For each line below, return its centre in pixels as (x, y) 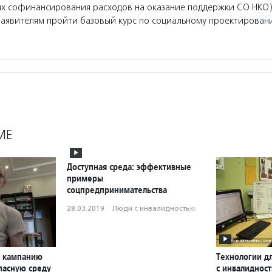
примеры (85, 178)
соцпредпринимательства (117, 189)
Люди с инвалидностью (154, 208)
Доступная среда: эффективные (129, 166)
